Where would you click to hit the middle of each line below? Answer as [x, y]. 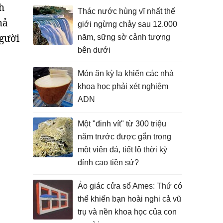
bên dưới [94, 50]
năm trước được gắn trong [124, 137]
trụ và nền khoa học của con [127, 212]
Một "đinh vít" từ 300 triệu [122, 124]
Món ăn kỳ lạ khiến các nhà [126, 73]
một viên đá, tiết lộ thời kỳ [122, 150]
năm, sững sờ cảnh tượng [124, 37]
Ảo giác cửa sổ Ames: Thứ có [130, 186]
